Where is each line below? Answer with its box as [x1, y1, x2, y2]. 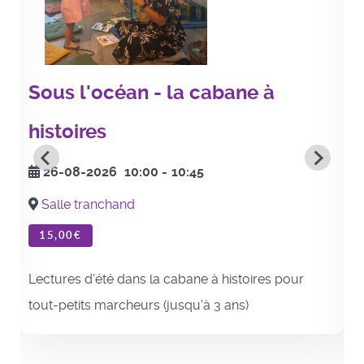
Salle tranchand [41, 196, 135, 212]
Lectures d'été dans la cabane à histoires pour [28, 271, 304, 287]
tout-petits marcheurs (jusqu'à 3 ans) [28, 297, 252, 313]
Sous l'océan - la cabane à [28, 80, 275, 104]
